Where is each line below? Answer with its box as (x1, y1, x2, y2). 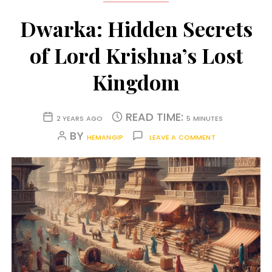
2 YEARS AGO (56, 114, 103, 124)
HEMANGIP (86, 132, 124, 143)
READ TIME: (125, 109, 187, 125)
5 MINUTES (186, 114, 223, 124)
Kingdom (92, 68, 180, 97)
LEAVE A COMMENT (149, 132, 216, 143)
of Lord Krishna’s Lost (29, 41, 243, 70)
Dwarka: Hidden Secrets (19, 15, 253, 43)
